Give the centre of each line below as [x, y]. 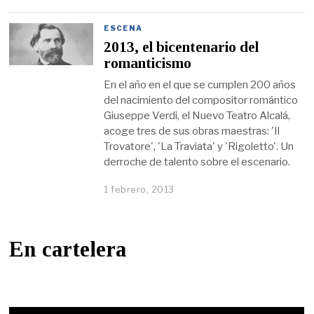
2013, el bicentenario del [182, 47]
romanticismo [148, 63]
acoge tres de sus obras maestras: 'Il [192, 131]
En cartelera [68, 250]
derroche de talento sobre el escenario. [197, 162]
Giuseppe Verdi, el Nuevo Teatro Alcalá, [197, 115]
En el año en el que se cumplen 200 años [200, 84]
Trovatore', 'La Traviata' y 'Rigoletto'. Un [199, 146]
